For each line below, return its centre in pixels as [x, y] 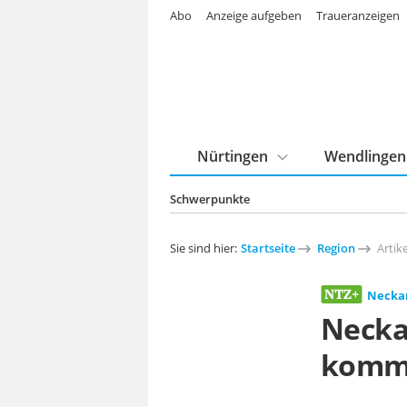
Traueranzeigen [358, 15]
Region [336, 248]
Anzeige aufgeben [254, 15]
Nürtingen [232, 156]
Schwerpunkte [210, 199]
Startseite [268, 248]
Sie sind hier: [203, 248]
